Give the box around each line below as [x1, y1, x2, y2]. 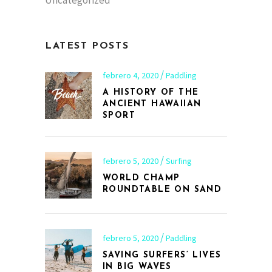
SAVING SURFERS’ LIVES [103, 250, 222, 260]
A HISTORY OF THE [103, 88, 199, 98]
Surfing [166, 155, 192, 166]
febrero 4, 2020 [103, 70, 160, 81]
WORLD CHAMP [103, 173, 180, 183]
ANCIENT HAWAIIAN [103, 100, 202, 109]
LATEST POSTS [45, 41, 129, 52]
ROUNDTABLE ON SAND [103, 185, 222, 194]
